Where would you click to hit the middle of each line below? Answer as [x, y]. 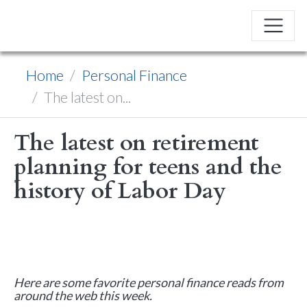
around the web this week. [83, 295]
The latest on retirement [136, 143]
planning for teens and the [148, 167]
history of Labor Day [120, 191]
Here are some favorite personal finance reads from [149, 282]
